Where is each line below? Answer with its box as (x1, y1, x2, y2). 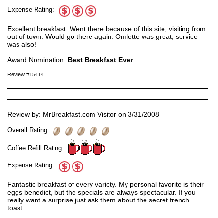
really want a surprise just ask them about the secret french (7, 196, 189, 204)
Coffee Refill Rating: (7, 145, 68, 152)
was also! (7, 40, 36, 49)
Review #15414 (7, 72, 44, 78)
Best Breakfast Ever (68, 56, 133, 64)
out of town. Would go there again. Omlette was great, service (7, 33, 198, 41)
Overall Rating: (7, 127, 53, 134)
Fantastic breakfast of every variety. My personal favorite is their (7, 181, 204, 189)
